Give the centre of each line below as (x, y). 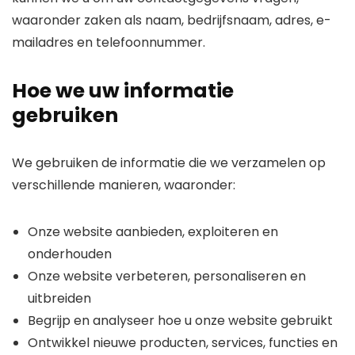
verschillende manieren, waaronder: (124, 185)
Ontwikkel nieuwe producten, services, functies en (183, 343)
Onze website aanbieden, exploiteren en (153, 232)
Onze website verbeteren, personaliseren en (167, 276)
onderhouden (70, 254)
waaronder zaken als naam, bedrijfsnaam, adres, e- (172, 20)
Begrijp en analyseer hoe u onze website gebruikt (180, 321)
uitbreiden (59, 298)
